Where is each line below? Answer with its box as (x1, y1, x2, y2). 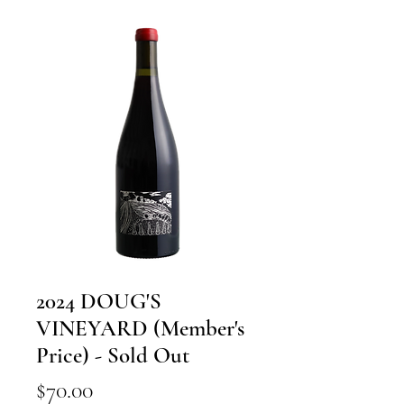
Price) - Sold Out (36, 342, 189, 369)
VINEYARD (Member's (36, 315, 244, 342)
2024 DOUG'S (36, 288, 161, 315)
